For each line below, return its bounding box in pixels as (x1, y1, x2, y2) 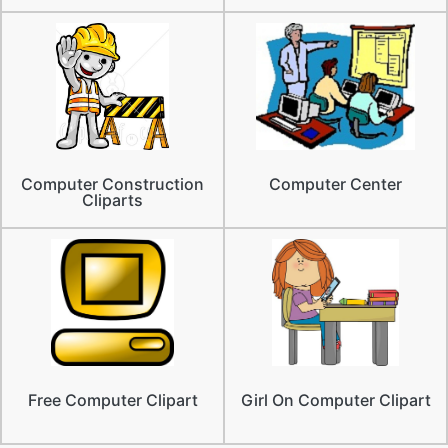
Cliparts (82, 189, 143, 210)
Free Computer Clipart (27, 389, 198, 410)
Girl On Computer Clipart (240, 389, 431, 410)
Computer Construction (21, 173, 204, 194)
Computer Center (269, 173, 402, 194)
